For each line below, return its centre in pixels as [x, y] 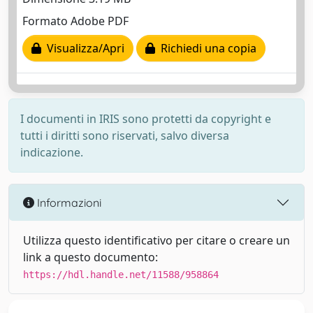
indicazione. [52, 152]
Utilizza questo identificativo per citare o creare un [156, 240]
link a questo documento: [90, 257]
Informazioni [68, 202]
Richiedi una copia [206, 49]
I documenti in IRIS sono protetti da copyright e [146, 119]
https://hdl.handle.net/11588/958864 [121, 275]
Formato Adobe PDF [75, 21]
